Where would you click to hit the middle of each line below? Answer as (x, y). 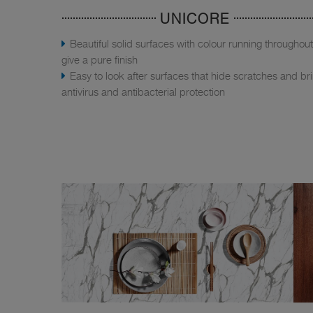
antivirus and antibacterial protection (143, 92)
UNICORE (195, 19)
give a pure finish (100, 60)
